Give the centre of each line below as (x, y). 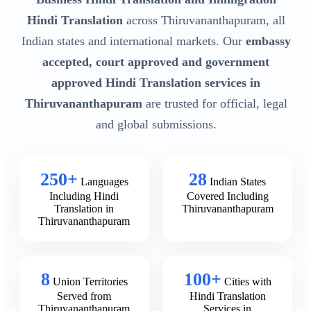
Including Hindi (84, 196)
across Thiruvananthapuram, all (204, 20)
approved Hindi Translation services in (156, 82)
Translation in (84, 208)
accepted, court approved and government (156, 61)
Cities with (247, 281)
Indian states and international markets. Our (133, 41)
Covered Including (227, 196)
